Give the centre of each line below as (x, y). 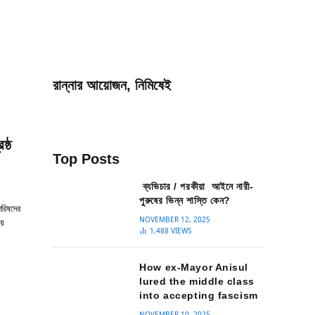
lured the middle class (197, 281)
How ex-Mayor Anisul (194, 267)
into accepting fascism (199, 295)
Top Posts (86, 159)
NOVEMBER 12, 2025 (175, 219)
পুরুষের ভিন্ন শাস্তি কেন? (185, 200)
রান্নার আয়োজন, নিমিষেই (112, 85)
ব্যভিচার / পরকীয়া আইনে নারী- (197, 186)
